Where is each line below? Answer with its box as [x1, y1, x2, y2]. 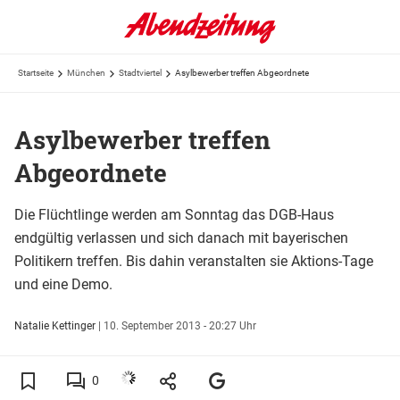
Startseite [18, 68, 54, 78]
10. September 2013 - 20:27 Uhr [104, 319, 256, 332]
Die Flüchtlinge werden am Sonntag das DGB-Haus [14, 205, 334, 223]
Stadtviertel [119, 68, 162, 78]
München [67, 68, 105, 78]
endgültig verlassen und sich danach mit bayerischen [14, 229, 348, 246]
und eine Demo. [14, 275, 112, 293]
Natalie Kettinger [14, 319, 96, 332]
